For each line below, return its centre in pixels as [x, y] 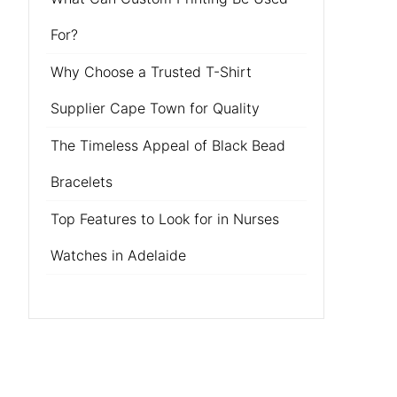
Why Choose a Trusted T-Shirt [151, 72]
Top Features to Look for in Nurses [164, 219]
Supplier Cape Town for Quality [155, 108]
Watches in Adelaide [118, 255]
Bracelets [81, 182]
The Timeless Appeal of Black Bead [167, 145]
